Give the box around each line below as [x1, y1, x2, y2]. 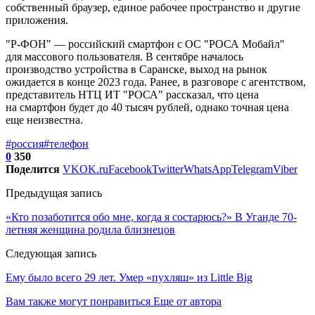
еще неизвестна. [6, 113, 83, 126]
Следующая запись [6, 247, 96, 259]
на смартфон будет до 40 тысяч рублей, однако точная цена [6, 101, 289, 113]
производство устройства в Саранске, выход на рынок [6, 63, 267, 75]
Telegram [231, 162, 273, 175]
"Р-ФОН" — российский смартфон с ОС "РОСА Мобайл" [6, 37, 285, 50]
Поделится [6, 162, 60, 175]
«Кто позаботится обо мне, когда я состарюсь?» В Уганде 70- [6, 210, 297, 223]
